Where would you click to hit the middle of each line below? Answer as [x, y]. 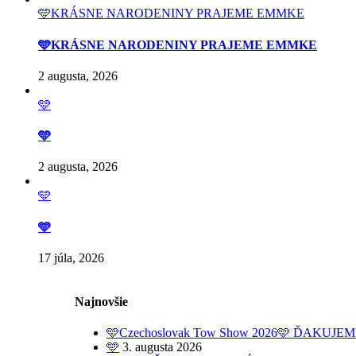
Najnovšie [101, 302]
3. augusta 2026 [162, 347]
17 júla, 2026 [71, 257]
